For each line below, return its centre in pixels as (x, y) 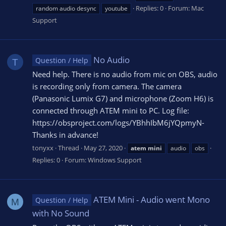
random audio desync (66, 9)
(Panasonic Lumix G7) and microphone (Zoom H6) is (123, 99)
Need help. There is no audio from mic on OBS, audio (125, 74)
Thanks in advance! (65, 135)
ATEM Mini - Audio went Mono (151, 199)
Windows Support (115, 160)
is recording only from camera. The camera (107, 87)
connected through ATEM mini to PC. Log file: (111, 111)
